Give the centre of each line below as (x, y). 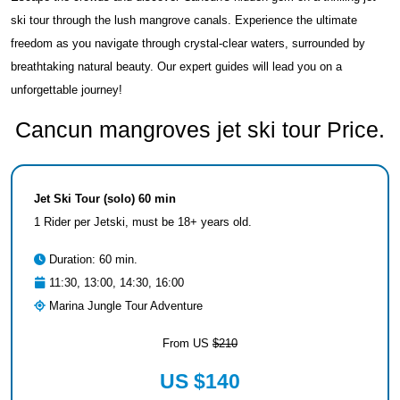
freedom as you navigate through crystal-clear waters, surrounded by (188, 43)
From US (187, 343)
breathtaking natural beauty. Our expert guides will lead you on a (176, 67)
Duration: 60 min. (92, 259)
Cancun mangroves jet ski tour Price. (200, 129)
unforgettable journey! (67, 90)
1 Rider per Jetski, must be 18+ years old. (143, 222)
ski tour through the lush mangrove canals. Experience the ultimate (184, 20)
